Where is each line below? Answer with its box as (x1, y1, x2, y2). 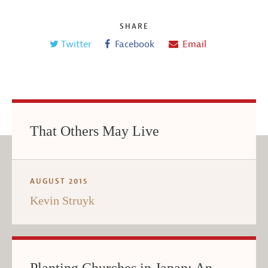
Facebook (115, 38, 155, 50)
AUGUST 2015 (30, 176, 88, 186)
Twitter (61, 38, 92, 50)
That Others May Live (30, 123, 159, 139)
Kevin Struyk (30, 193, 95, 207)
